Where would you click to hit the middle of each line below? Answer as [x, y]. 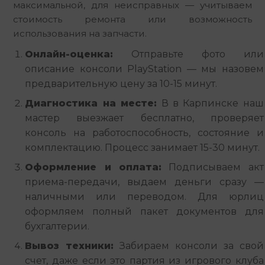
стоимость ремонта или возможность [132, 19]
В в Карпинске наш [210, 103]
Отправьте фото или [188, 54]
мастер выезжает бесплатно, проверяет [144, 118]
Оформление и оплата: [93, 167]
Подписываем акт [213, 167]
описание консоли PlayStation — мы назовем [144, 69]
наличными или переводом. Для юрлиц [144, 196]
